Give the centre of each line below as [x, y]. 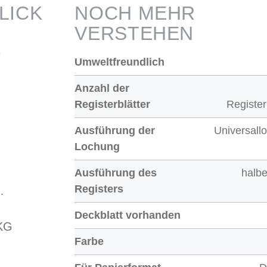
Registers [99, 189]
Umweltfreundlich [120, 62]
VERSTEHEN [134, 34]
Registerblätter [113, 105]
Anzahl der [102, 89]
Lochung [97, 147]
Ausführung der [115, 131]
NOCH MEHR [135, 13]
